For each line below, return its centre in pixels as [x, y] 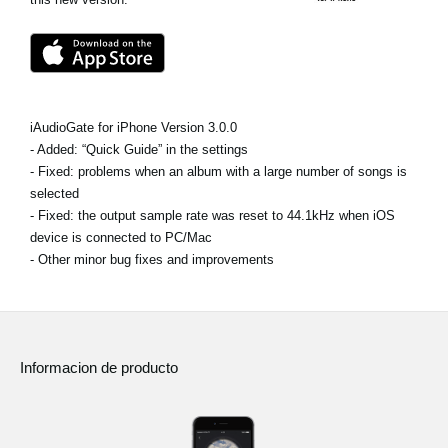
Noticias [95, 11]
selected [54, 193]
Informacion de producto [99, 368]
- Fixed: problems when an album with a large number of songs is [218, 171]
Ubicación [101, 51]
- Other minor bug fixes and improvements [152, 259]
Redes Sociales [119, 91]
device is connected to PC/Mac [121, 237]
